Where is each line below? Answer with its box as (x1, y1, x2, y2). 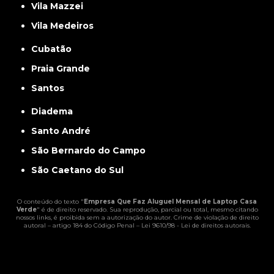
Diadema (39, 106, 73, 117)
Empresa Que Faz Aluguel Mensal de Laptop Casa (84, 198, 257, 206)
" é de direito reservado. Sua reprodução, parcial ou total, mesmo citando (36, 206, 258, 213)
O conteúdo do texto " (17, 198, 84, 206)
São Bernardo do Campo (37, 145, 146, 156)
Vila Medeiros (37, 20, 94, 31)
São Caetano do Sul (37, 165, 124, 176)
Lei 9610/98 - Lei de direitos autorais (141, 221, 250, 229)
